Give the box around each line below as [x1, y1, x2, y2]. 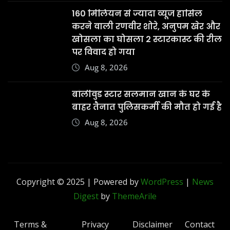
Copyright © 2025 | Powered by [16, 176, 141, 188]
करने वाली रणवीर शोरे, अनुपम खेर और [72, 21, 220, 33]
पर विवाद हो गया [72, 46, 135, 59]
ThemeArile [112, 190, 157, 202]
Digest [73, 190, 99, 202]
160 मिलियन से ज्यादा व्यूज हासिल [72, 8, 202, 20]
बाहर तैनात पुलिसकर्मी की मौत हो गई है [72, 101, 222, 113]
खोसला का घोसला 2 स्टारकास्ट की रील [72, 33, 222, 46]
